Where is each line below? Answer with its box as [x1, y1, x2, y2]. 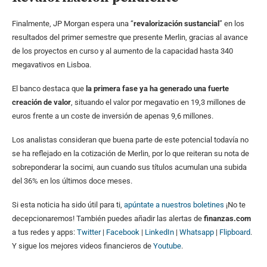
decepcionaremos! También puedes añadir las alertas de [12, 214, 204, 223]
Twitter [77, 228, 101, 237]
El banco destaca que [12, 84, 86, 94]
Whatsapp [179, 228, 214, 237]
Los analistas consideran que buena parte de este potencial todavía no [12, 135, 249, 145]
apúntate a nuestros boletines [124, 200, 224, 210]
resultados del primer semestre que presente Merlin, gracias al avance [12, 33, 248, 42]
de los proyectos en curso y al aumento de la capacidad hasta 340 [12, 46, 233, 56]
